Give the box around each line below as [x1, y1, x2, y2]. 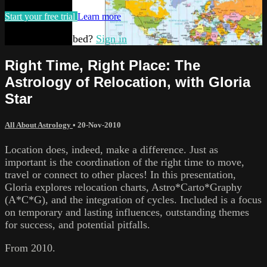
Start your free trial [5, 11, 77, 22]
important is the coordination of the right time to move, [5, 156, 244, 168]
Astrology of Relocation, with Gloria [5, 74, 250, 91]
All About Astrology [5, 120, 73, 130]
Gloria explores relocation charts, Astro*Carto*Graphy [5, 181, 242, 193]
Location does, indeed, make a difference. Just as [5, 143, 218, 156]
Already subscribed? [5, 33, 96, 45]
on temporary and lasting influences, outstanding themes [5, 206, 249, 218]
